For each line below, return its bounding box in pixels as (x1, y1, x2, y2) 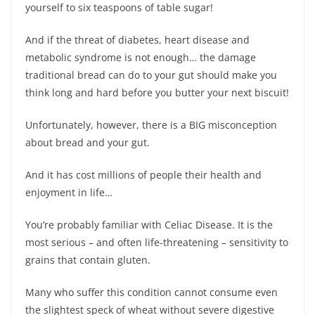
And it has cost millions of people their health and (25, 167, 262, 181)
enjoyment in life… (25, 185, 112, 199)
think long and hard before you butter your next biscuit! (25, 85, 289, 99)
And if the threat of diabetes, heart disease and (25, 32, 250, 46)
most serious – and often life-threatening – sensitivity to (25, 235, 288, 249)
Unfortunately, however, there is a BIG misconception (25, 117, 277, 131)
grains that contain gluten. (25, 252, 150, 266)
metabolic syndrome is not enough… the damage (25, 50, 256, 64)
